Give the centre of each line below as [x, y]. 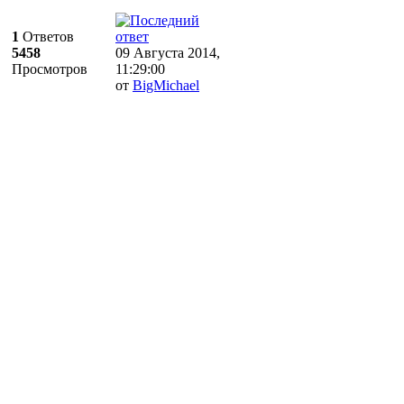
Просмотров [50, 69]
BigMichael [166, 85]
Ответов [46, 37]
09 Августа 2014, [168, 53]
